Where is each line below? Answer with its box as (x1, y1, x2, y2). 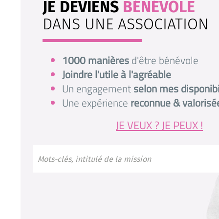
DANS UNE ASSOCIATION (43, 15, 209, 33)
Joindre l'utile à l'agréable (62, 66, 171, 82)
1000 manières (62, 52, 129, 68)
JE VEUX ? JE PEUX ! (116, 117, 203, 133)
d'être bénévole (129, 52, 198, 68)
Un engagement (62, 81, 133, 96)
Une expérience (62, 95, 131, 110)
